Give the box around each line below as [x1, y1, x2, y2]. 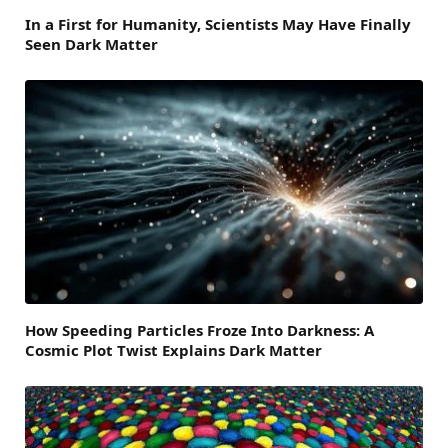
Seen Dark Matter [25, 33, 158, 54]
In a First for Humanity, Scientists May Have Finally [25, 13, 411, 34]
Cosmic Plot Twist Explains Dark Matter [25, 339, 322, 360]
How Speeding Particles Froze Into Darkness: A [25, 319, 374, 340]
